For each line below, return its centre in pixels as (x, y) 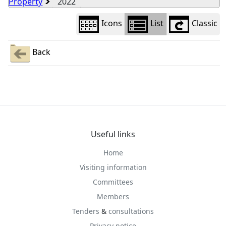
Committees (113, 182)
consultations (131, 211)
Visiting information (113, 167)
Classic (205, 23)
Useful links (113, 134)
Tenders (86, 211)
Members (113, 196)
